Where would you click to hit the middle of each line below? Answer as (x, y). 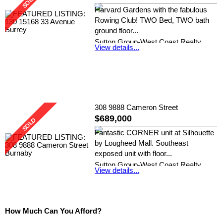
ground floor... (117, 30)
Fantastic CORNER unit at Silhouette (155, 133)
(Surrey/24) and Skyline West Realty (154, 176)
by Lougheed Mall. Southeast (142, 143)
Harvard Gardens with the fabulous (151, 10)
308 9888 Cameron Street (137, 108)
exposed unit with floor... (134, 154)
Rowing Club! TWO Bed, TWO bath (152, 20)
